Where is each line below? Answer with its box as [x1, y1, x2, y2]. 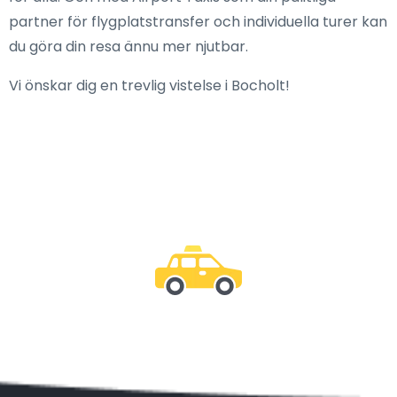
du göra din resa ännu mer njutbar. [9, 36, 248, 58]
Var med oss [86, 334, 311, 385]
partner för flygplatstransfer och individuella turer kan [9, 12, 387, 33]
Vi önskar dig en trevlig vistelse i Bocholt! [9, 75, 290, 97]
